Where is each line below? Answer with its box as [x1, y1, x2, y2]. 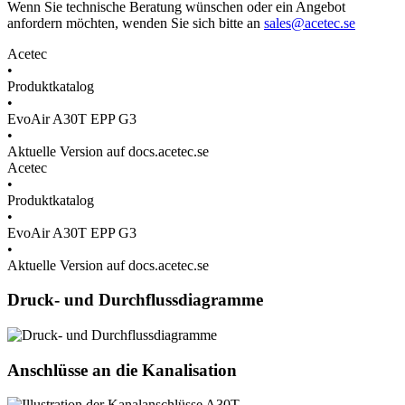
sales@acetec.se [264, 14, 355, 31]
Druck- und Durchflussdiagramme [7, 290, 263, 310]
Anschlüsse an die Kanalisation [7, 360, 237, 380]
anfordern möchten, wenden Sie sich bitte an [7, 14, 264, 31]
